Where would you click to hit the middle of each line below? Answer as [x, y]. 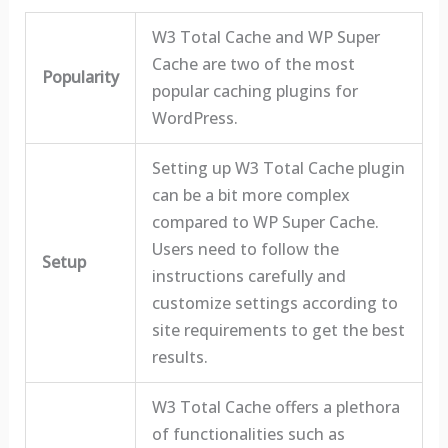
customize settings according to [274, 302]
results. [179, 356]
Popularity [80, 76]
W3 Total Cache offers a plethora [275, 406]
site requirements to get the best [278, 329]
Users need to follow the [245, 248]
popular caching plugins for [254, 90]
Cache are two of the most [253, 63]
